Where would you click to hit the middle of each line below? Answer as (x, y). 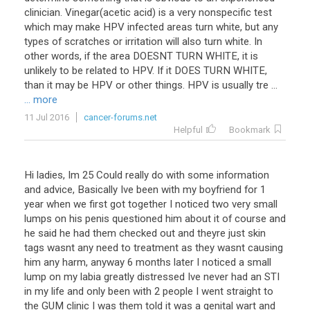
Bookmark (250, 130)
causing (265, 248)
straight (244, 291)
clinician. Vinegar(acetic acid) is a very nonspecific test (148, 12)
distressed (161, 277)
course (250, 219)
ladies (50, 175)
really (137, 175)
